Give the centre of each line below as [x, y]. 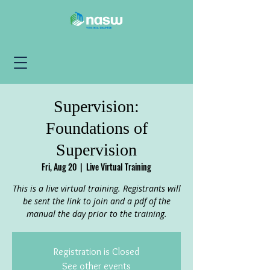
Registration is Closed [96, 252]
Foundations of [96, 128]
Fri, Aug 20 [59, 167]
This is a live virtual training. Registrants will [96, 188]
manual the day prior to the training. [96, 214]
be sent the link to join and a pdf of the [96, 201]
